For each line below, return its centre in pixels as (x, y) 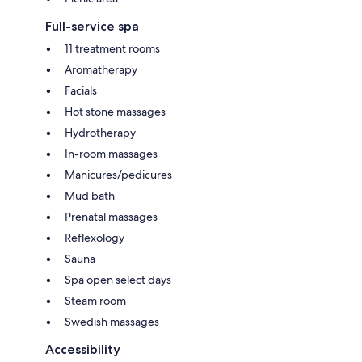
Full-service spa (92, 26)
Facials (81, 90)
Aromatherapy (101, 69)
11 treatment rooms (112, 48)
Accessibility (83, 349)
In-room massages (111, 153)
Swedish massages (112, 321)
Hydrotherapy (100, 132)
